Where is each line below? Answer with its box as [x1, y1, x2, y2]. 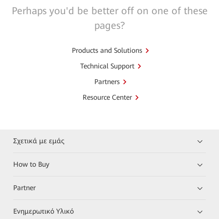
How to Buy [13, 160, 50, 168]
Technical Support [80, 62, 134, 70]
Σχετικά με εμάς [13, 136, 65, 145]
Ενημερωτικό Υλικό [13, 207, 74, 215]
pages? [94, 19, 125, 31]
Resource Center [82, 93, 132, 101]
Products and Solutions [72, 46, 142, 54]
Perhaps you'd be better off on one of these [11, 4, 208, 17]
